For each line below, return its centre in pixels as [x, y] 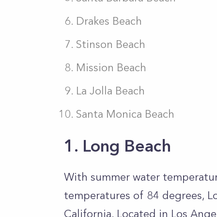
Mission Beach [111, 68]
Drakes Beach [109, 21]
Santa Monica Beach [125, 114]
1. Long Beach [117, 146]
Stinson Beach [111, 44]
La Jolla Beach [110, 91]
